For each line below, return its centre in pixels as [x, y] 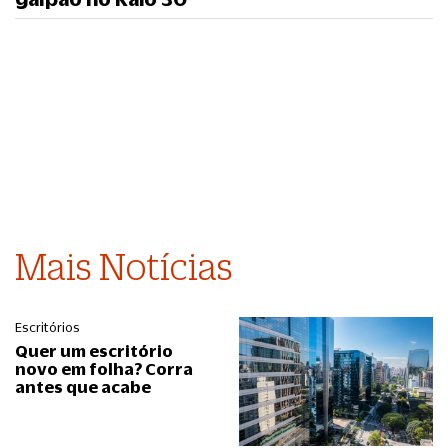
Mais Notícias [124, 266]
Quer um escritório [94, 350]
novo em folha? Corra [104, 368]
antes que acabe [83, 386]
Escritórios [47, 327]
